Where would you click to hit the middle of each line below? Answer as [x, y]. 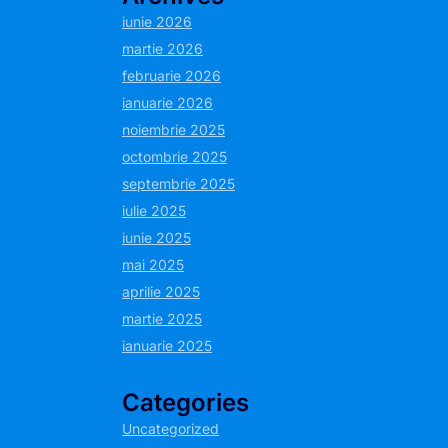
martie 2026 [162, 48]
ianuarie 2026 [167, 102]
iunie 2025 [156, 237]
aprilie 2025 [161, 291]
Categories [185, 402]
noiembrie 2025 [173, 129]
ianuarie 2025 [167, 345]
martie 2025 [162, 318]
